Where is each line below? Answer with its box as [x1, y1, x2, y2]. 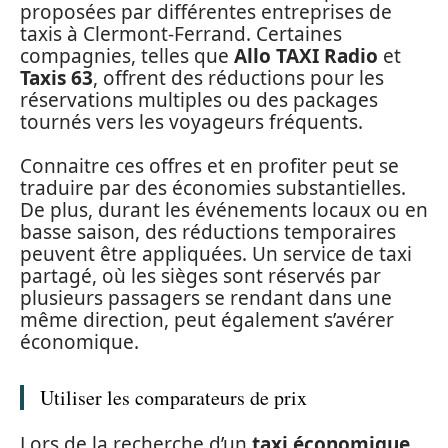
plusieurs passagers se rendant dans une [20, 285, 392, 312]
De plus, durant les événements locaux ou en [20, 197, 428, 224]
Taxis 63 [20, 64, 93, 91]
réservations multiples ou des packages [20, 86, 378, 113]
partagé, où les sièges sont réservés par [20, 263, 381, 290]
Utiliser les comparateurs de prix [40, 384, 307, 412]
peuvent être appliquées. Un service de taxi [20, 241, 412, 268]
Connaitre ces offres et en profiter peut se [20, 153, 399, 180]
